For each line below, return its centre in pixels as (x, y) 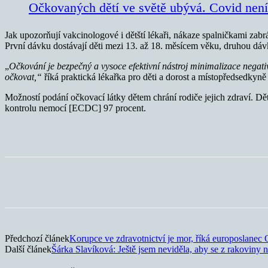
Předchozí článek (37, 239)
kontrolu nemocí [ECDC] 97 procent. (75, 108)
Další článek (28, 249)
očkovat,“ (23, 77)
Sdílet (60, 182)
